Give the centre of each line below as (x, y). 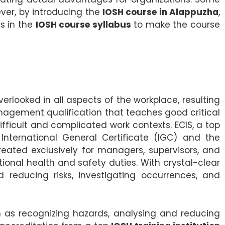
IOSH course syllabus (83, 24)
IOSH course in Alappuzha (160, 12)
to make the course (176, 24)
